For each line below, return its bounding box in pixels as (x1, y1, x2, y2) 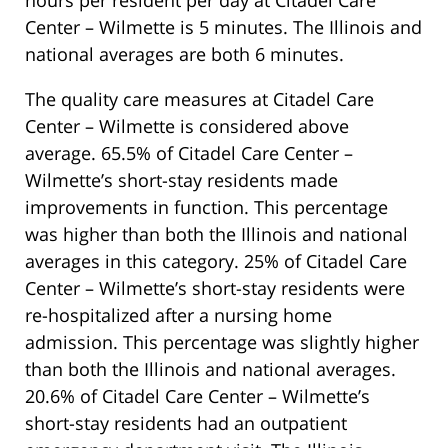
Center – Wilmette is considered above (25, 113, 349, 138)
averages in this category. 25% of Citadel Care (25, 248, 407, 273)
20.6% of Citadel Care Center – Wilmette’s (25, 383, 370, 408)
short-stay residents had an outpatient (25, 410, 347, 435)
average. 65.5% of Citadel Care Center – (25, 140, 353, 165)
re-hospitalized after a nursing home (25, 302, 332, 327)
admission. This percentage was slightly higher (25, 329, 419, 354)
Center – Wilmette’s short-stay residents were (25, 275, 405, 300)
